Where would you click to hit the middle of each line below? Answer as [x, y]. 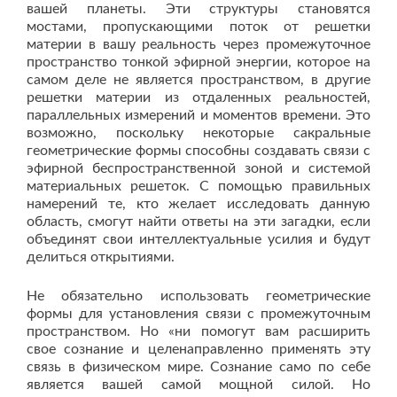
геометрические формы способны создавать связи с [198, 151]
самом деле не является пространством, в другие [198, 80]
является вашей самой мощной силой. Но [198, 385]
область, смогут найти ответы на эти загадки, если [198, 222]
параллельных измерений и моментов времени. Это [198, 116]
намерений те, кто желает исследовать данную [198, 204]
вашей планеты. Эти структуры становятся [198, 9]
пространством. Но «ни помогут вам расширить [198, 332]
